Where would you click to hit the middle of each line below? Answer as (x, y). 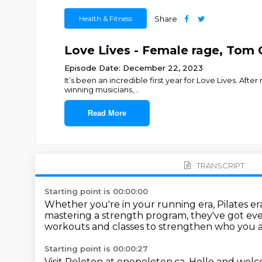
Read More (107, 113)
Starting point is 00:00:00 (96, 191)
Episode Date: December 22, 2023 (133, 68)
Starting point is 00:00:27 (96, 249)
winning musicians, (99, 89)
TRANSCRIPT (220, 165)
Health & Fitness (105, 18)
